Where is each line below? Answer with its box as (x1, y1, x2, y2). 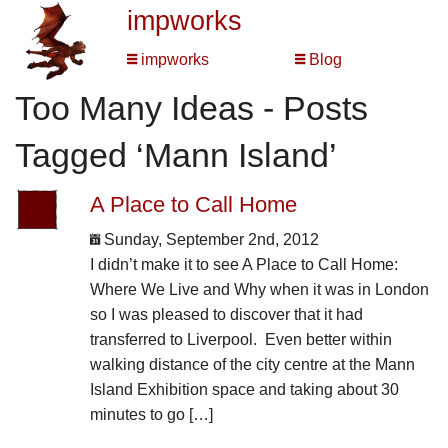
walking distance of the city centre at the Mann (89, 356, 415, 374)
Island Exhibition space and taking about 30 (89, 381, 399, 399)
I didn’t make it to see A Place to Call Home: (89, 256, 398, 274)
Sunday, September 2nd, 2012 (99, 231, 319, 249)
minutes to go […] (89, 406, 213, 424)
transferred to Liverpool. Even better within (89, 331, 392, 349)
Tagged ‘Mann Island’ (15, 136, 337, 175)
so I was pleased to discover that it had (89, 306, 363, 324)
